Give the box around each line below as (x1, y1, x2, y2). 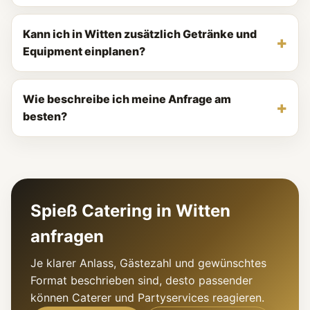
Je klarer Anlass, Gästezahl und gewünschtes (30, 256, 266, 270)
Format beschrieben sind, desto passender (30, 273, 253, 287)
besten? (23, 109, 67, 123)
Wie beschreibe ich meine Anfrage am (23, 92, 231, 106)
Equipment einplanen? (23, 44, 145, 58)
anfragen (30, 226, 104, 246)
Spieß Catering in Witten (30, 201, 230, 221)
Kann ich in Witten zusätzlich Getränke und (23, 27, 257, 41)
